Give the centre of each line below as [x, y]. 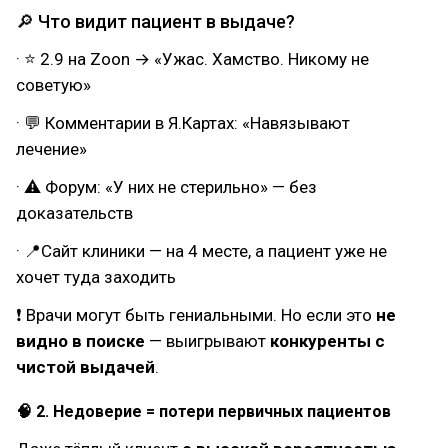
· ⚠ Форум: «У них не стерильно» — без [166, 187]
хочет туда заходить [96, 277]
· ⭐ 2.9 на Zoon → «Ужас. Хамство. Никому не [192, 59]
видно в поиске [80, 341]
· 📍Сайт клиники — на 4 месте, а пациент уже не [201, 251]
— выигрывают [207, 341]
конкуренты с [327, 341]
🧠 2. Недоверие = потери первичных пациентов [203, 411]
